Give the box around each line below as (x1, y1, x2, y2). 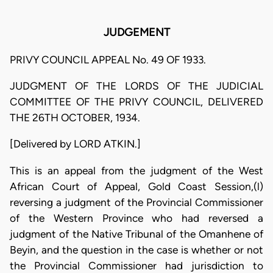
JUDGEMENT (103, 26, 170, 40)
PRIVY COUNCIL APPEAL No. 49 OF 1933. (10, 53, 206, 66)
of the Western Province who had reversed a (10, 211, 263, 224)
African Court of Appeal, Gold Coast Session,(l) (10, 180, 263, 193)
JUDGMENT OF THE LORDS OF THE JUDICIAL (10, 80, 263, 92)
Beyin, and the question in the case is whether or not (10, 243, 263, 256)
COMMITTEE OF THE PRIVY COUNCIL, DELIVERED (10, 96, 263, 108)
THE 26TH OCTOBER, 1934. (10, 112, 140, 124)
